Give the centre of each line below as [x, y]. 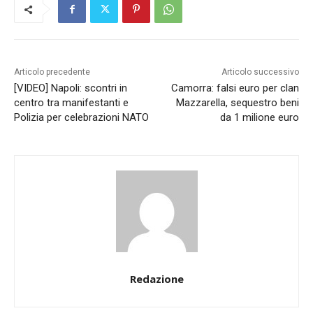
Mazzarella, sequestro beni [237, 103]
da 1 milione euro [259, 117]
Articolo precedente [52, 72]
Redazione [156, 279]
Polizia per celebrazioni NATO [81, 117]
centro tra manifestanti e [71, 103]
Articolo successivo [260, 72]
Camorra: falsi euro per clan [235, 88]
